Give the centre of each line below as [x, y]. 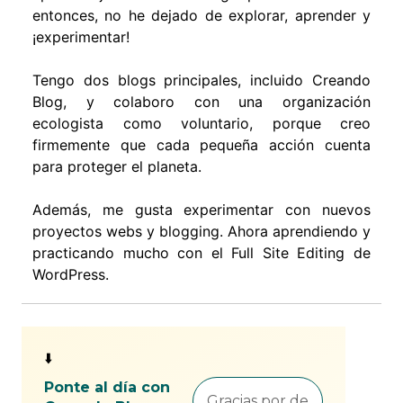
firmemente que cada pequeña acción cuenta [201, 145]
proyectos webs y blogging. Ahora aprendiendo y [201, 232]
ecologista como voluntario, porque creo [201, 124]
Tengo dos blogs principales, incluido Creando [201, 81]
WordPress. [71, 275]
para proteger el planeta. [117, 167]
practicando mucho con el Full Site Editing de [201, 253]
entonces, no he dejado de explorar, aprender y [201, 16]
